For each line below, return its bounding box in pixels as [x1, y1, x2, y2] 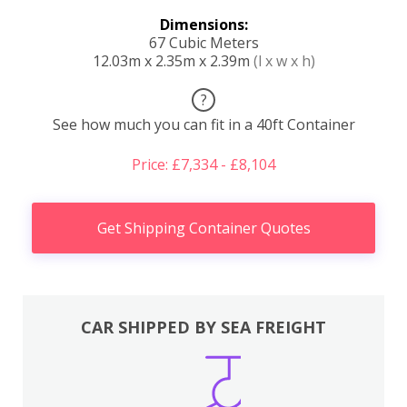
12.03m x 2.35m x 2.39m [92, 51, 253, 72]
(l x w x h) [253, 51, 315, 72]
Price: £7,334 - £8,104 [132, 154, 275, 175]
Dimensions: [159, 15, 248, 35]
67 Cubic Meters [148, 33, 259, 54]
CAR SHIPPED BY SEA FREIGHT [81, 315, 326, 338]
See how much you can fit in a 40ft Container [52, 114, 355, 135]
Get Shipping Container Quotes [96, 218, 311, 239]
